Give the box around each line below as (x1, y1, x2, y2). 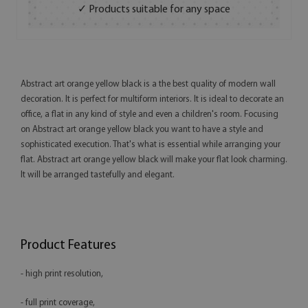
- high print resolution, (21, 269, 103, 279)
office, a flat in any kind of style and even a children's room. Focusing (21, 110, 278, 120)
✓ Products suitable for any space (78, 4, 230, 16)
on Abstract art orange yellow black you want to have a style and (21, 125, 263, 135)
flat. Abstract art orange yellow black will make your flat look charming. (21, 155, 287, 165)
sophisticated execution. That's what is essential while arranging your (21, 140, 280, 150)
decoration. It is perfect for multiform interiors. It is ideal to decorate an (21, 95, 284, 104)
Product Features (21, 239, 116, 253)
